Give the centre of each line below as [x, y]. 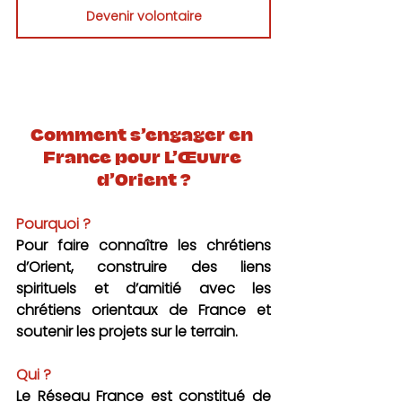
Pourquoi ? [53, 223]
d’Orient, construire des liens [144, 267]
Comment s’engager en [144, 135]
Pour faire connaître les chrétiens [144, 245]
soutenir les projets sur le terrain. [127, 331]
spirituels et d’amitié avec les [144, 288]
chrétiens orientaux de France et [144, 310]
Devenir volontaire [144, 16]
